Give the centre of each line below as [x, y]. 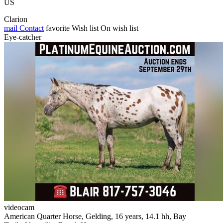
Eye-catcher [23, 37]
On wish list [119, 28]
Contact [31, 28]
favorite [58, 28]
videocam [19, 207]
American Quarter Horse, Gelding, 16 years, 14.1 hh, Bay [95, 216]
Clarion [16, 19]
